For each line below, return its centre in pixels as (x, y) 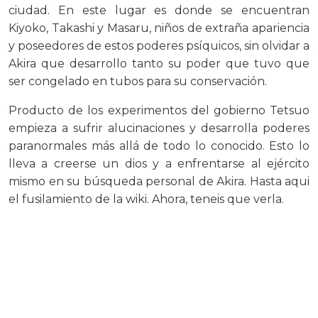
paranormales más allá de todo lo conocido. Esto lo (159, 146)
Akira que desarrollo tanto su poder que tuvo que (159, 64)
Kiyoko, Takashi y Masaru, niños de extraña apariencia (159, 28)
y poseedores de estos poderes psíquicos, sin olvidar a (159, 46)
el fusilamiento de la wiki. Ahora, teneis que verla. (146, 199)
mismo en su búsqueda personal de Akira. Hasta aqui (159, 182)
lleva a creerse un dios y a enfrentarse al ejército (159, 164)
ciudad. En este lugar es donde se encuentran (159, 11)
